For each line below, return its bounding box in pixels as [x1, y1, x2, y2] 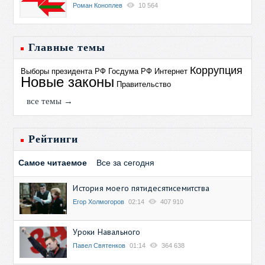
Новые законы [21, 73, 115, 90]
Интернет [154, 66, 188, 76]
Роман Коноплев [73, 1, 123, 9]
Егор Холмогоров [73, 198, 125, 205]
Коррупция [190, 64, 243, 76]
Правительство [117, 79, 172, 89]
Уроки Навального [73, 227, 141, 237]
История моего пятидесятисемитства [73, 182, 210, 193]
